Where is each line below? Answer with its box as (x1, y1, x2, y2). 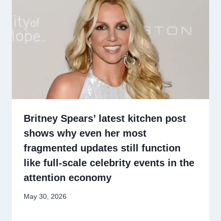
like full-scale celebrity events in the (24, 157, 194, 168)
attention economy (24, 172, 111, 183)
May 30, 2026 (24, 193, 67, 201)
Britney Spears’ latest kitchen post (24, 112, 186, 124)
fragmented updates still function (24, 142, 181, 153)
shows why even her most (24, 127, 147, 139)
